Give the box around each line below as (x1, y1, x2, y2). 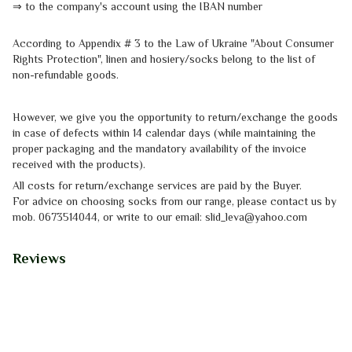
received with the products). (13, 157, 145, 170)
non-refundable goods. (13, 68, 119, 81)
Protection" (46, 52, 101, 65)
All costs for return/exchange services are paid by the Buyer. (13, 178, 302, 192)
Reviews (13, 250, 66, 266)
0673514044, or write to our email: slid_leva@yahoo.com (38, 210, 307, 223)
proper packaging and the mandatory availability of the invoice (13, 141, 306, 155)
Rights (13, 52, 46, 65)
